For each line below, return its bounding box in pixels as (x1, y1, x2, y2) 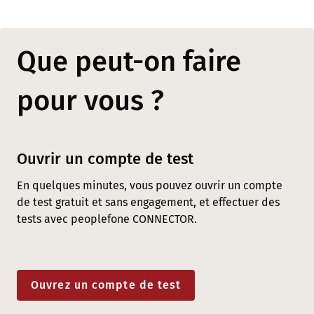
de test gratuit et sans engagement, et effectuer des (17, 196, 280, 210)
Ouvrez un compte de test (31, 278, 182, 292)
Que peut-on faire (17, 45, 241, 79)
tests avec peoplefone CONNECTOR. (17, 212, 197, 226)
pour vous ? (17, 84, 164, 118)
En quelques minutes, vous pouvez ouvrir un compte (17, 179, 282, 193)
